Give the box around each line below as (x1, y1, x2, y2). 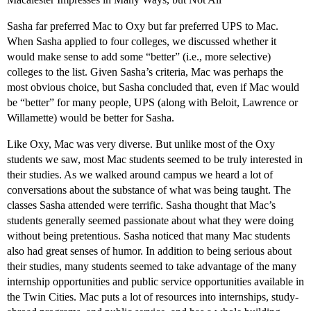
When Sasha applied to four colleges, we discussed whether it (7, 35, 276, 48)
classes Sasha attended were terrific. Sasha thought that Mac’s (7, 199, 276, 212)
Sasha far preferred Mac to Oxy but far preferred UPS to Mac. (7, 20, 278, 33)
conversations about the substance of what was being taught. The (7, 184, 291, 196)
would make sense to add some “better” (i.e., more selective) (7, 51, 271, 63)
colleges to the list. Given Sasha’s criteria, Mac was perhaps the (7, 66, 283, 78)
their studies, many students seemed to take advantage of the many (7, 260, 296, 273)
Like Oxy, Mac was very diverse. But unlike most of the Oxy (7, 138, 275, 151)
